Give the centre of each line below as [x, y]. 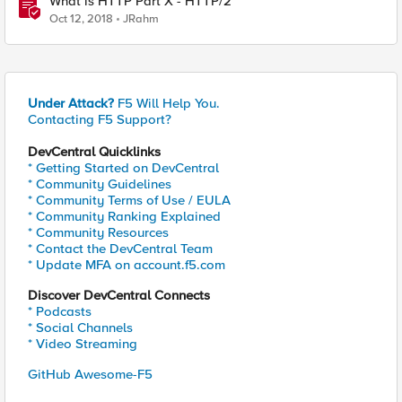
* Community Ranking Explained [124, 216]
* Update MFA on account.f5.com [127, 265]
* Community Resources [98, 232]
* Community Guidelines [100, 184]
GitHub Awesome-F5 [90, 374]
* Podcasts [60, 311]
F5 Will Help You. [167, 103]
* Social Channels [80, 328]
